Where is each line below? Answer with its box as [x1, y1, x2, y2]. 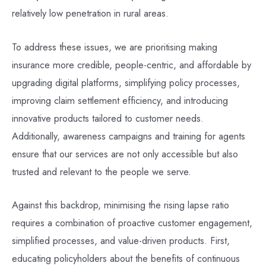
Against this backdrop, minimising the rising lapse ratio [12, 197, 229, 212]
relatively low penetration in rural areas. [12, 6, 169, 21]
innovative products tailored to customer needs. [12, 110, 204, 125]
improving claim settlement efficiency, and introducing [12, 93, 228, 107]
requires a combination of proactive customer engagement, [12, 215, 252, 230]
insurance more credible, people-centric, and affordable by [12, 57, 251, 72]
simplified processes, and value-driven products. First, [12, 233, 230, 248]
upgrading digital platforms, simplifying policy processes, [12, 75, 240, 90]
